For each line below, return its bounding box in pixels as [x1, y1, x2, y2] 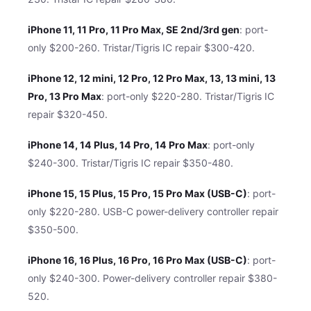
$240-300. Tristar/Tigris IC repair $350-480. [28, 156, 233, 169]
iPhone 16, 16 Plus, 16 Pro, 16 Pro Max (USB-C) [28, 253, 247, 266]
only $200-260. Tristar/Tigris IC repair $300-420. [28, 41, 255, 53]
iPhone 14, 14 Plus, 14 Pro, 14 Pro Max [28, 138, 208, 151]
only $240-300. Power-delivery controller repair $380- [28, 271, 277, 284]
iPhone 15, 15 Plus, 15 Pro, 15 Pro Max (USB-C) [28, 187, 247, 199]
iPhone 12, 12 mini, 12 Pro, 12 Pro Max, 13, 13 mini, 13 [28, 72, 276, 84]
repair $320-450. [28, 108, 108, 120]
